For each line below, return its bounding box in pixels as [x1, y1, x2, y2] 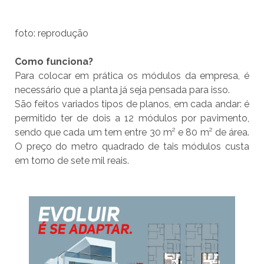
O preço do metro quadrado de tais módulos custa [14, 141, 250, 153]
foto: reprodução [14, 28, 88, 39]
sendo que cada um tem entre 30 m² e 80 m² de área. [14, 127, 250, 138]
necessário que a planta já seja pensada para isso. [14, 84, 230, 96]
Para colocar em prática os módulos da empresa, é [14, 70, 250, 82]
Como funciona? [14, 56, 93, 68]
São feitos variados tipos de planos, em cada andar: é [14, 98, 250, 110]
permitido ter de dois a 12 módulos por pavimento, [14, 113, 250, 124]
